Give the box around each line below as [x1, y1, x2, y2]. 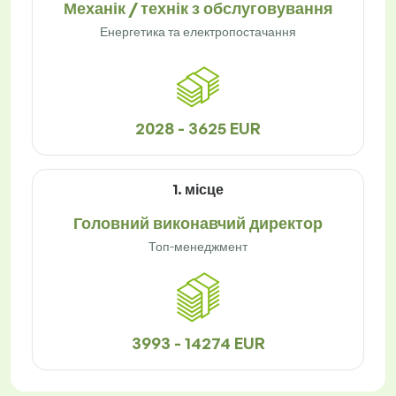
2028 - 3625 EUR [135, 118, 261, 139]
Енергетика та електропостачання [100, 24, 296, 40]
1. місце [172, 180, 224, 199]
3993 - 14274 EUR [131, 333, 265, 354]
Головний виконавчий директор [73, 213, 323, 233]
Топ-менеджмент [148, 239, 247, 255]
